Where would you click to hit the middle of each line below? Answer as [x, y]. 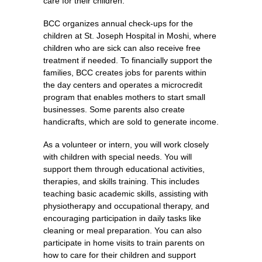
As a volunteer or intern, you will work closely [126, 144]
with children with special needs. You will [118, 157]
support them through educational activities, [124, 169]
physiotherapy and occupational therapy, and [126, 206]
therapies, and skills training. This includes [121, 181]
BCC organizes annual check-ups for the [118, 23]
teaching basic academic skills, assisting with [126, 194]
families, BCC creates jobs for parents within [125, 73]
